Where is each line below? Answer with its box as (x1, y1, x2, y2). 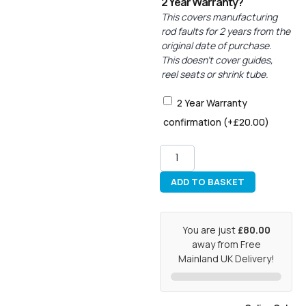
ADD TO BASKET (171, 175, 245, 188)
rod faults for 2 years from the (161, 25, 290, 38)
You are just (182, 223, 238, 236)
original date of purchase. (161, 39, 272, 53)
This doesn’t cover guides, (161, 53, 273, 67)
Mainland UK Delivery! (178, 251, 275, 265)
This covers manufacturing (161, 10, 277, 24)
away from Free (191, 237, 261, 251)
